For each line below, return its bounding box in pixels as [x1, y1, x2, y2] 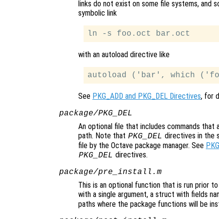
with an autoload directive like [78, 50, 170, 60]
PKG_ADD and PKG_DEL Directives [92, 91, 201, 101]
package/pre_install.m [59, 168, 162, 177]
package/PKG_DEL [59, 109, 132, 118]
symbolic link [78, 8, 117, 18]
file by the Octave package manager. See [78, 141, 206, 151]
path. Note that [78, 131, 128, 141]
